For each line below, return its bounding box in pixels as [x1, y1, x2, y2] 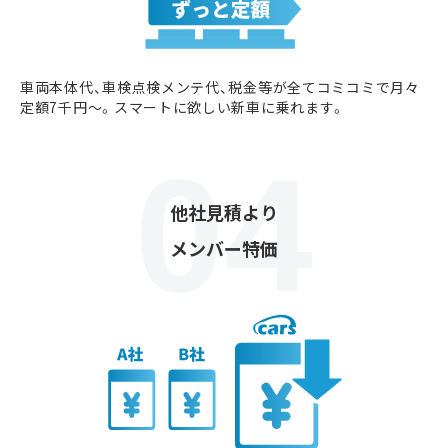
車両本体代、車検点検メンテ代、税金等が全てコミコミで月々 [20, 76, 420, 97]
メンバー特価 [170, 235, 278, 262]
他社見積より [170, 199, 278, 226]
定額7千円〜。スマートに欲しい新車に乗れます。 [20, 96, 347, 117]
